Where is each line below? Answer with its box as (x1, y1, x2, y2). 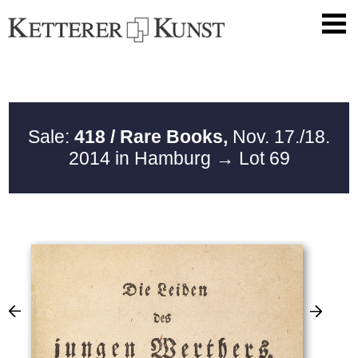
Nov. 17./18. (228, 126, 330, 148)
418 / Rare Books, (74, 126, 228, 148)
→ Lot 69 (215, 148, 290, 169)
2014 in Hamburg (68, 148, 216, 169)
